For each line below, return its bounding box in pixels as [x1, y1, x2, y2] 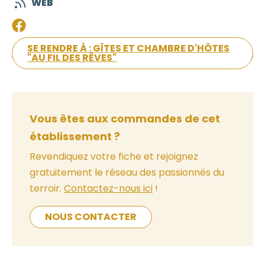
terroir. [30, 182, 64, 196]
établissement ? [30, 129, 120, 144]
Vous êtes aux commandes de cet [30, 111, 220, 127]
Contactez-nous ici [64, 182, 153, 196]
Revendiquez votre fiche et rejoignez [30, 150, 198, 164]
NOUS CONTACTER [45, 210, 137, 224]
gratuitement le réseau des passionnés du [30, 166, 224, 180]
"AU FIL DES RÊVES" [27, 51, 117, 65]
